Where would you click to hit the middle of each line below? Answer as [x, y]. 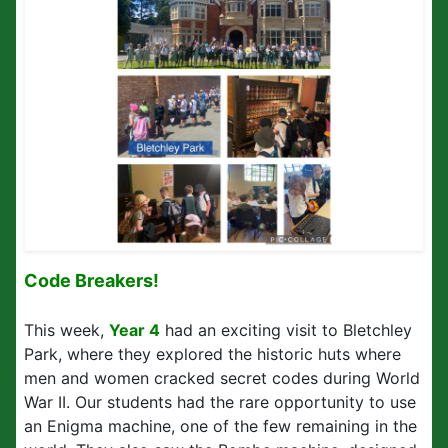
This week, [66, 330]
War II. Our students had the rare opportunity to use [220, 402]
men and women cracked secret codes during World [222, 378]
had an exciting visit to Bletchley [286, 330]
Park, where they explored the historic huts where [212, 354]
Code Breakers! [91, 280]
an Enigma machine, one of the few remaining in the [220, 426]
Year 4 [134, 330]
